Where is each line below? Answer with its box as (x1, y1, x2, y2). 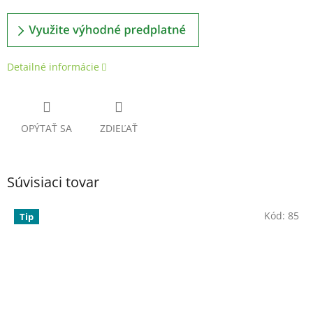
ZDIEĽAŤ (100, 121, 138, 135)
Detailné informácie (7, 60, 99, 74)
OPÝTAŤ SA (21, 121, 72, 135)
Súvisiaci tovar (7, 172, 99, 191)
